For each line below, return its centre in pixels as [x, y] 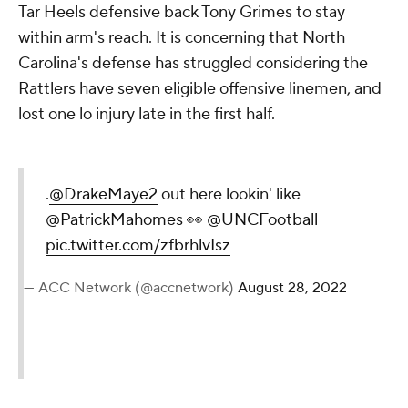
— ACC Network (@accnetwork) [131, 287]
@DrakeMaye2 [103, 194]
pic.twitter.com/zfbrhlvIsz [138, 245]
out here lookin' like [229, 194]
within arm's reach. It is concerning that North [182, 37]
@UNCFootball [262, 219]
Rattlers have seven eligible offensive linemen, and [200, 88]
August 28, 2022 [292, 287]
